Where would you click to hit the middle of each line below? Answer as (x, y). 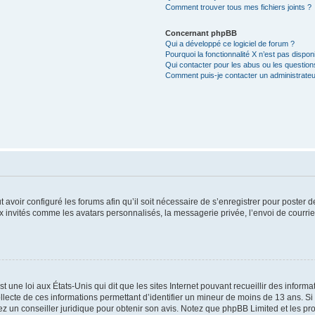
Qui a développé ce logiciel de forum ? (230, 44)
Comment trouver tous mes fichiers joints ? (239, 7)
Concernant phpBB (201, 33)
